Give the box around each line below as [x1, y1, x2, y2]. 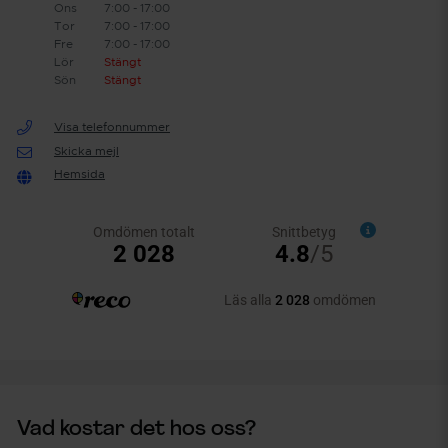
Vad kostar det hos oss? [17, 418, 256, 440]
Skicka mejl [53, 144, 119, 157]
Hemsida [53, 167, 105, 180]
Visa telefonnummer [53, 120, 170, 133]
